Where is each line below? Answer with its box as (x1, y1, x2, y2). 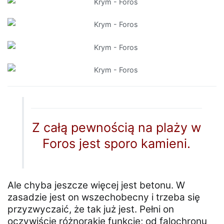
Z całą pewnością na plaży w (32, 119, 201, 135)
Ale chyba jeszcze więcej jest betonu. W (7, 179, 185, 191)
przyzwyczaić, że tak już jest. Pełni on (7, 203, 174, 215)
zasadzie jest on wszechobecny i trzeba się (7, 191, 200, 203)
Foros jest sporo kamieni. (42, 135, 191, 151)
